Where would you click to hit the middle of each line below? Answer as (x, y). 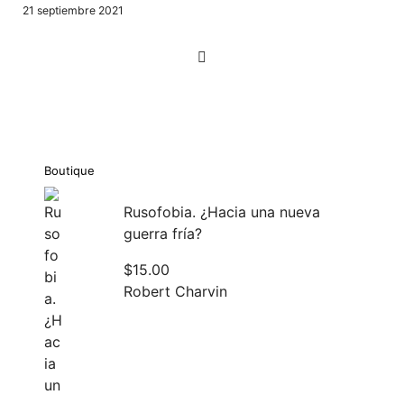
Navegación (98, 49)
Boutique (69, 170)
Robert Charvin (175, 291)
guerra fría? (162, 233)
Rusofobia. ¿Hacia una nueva (221, 211)
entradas (79, 119)
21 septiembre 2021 (73, 10)
